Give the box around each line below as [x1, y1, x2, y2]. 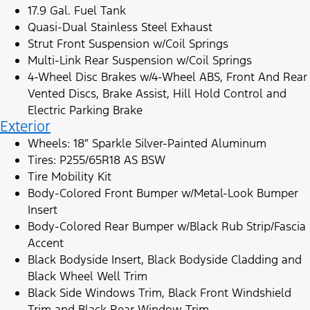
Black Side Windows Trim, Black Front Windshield [28, 285, 291, 301]
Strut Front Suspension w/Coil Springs [28, 36, 228, 52]
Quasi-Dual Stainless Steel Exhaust [28, 19, 212, 35]
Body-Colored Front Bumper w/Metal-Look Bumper [28, 185, 298, 201]
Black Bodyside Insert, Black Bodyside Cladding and [28, 252, 302, 268]
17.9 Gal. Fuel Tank [28, 3, 126, 19]
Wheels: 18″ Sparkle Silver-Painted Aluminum [28, 136, 266, 152]
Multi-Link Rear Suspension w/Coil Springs [28, 53, 252, 69]
